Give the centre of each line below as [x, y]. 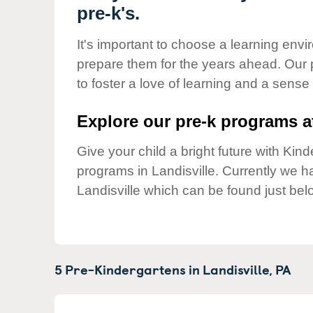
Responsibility [138, 64]
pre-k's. [108, 13]
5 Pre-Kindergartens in [129, 269]
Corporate [128, 52]
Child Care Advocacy [155, 28]
